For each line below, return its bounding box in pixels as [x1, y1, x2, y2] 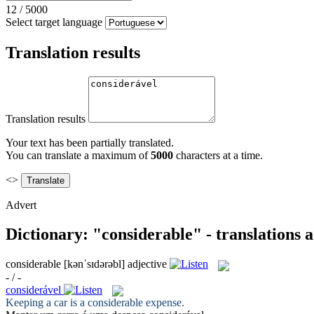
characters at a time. [173, 149, 263, 161]
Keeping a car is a [6, 296, 88, 308]
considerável [6, 283, 61, 296]
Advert [6, 198, 36, 211]
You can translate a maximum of [6, 149, 151, 161]
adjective [128, 258, 167, 271]
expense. [143, 296, 184, 308]
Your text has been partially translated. [6, 136, 174, 149]
